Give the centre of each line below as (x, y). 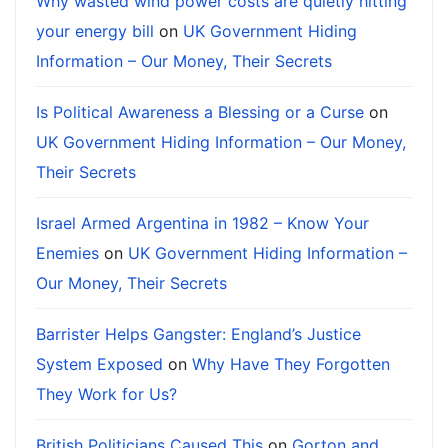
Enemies (67, 253)
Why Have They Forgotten (291, 364)
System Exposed (99, 364)
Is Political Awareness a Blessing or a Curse (200, 112)
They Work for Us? (106, 394)
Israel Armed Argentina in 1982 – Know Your (202, 223)
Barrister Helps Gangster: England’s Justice (198, 334)
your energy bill (95, 31)
